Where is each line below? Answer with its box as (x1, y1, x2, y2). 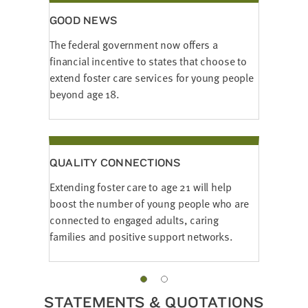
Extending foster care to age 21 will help (49, 178, 232, 195)
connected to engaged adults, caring (49, 211, 219, 228)
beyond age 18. (49, 85, 120, 102)
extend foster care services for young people (49, 69, 254, 86)
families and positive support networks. (49, 228, 233, 245)
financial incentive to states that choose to (49, 52, 247, 69)
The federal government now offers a (49, 36, 218, 53)
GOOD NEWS (49, 12, 118, 27)
